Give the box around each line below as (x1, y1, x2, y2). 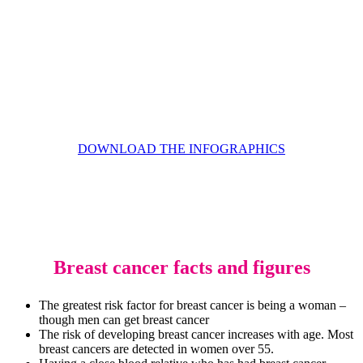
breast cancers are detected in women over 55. (39, 342, 274, 357)
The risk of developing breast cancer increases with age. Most (39, 327, 353, 342)
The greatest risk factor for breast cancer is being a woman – (39, 298, 346, 313)
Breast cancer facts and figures (53, 257, 310, 279)
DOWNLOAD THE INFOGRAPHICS (78, 142, 285, 156)
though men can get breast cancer (39, 313, 209, 327)
